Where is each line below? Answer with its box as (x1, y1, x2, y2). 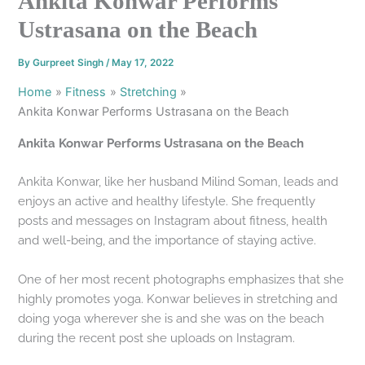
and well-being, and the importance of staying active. (18, 233, 317, 248)
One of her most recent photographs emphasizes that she (18, 271, 345, 286)
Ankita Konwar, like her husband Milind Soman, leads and (18, 174, 339, 189)
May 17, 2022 (112, 57, 174, 69)
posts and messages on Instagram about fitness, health (18, 213, 328, 228)
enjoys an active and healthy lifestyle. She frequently (18, 194, 316, 209)
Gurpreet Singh (33, 57, 107, 69)
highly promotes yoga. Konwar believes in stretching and (18, 291, 338, 306)
